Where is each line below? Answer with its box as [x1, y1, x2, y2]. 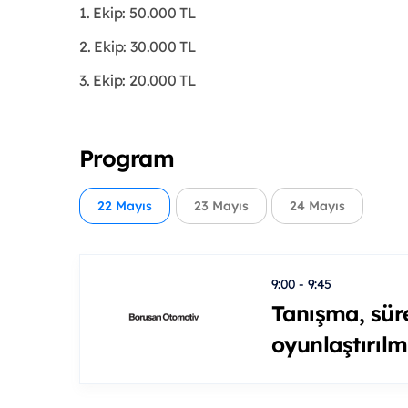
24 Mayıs [290, 197, 345, 214]
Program [79, 143, 174, 172]
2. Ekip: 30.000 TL [79, 36, 197, 56]
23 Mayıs [193, 197, 249, 214]
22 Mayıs [97, 197, 152, 214]
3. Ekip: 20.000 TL [79, 70, 197, 89]
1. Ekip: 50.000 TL [79, 3, 197, 22]
